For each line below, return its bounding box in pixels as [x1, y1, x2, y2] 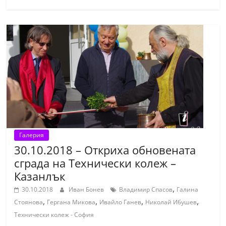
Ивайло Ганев [99, 198, 142, 206]
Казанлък [14, 168, 66, 184]
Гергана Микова [47, 198, 96, 206]
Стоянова [14, 198, 43, 206]
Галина [177, 185, 199, 194]
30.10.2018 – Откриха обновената [14, 142, 196, 157]
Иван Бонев [69, 185, 106, 194]
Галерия [19, 131, 44, 139]
